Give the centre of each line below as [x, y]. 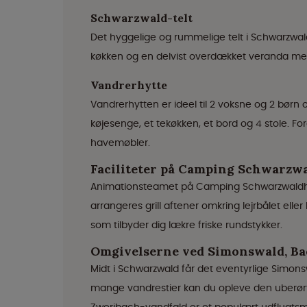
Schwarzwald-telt [142, 18]
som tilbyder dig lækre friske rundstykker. [186, 225]
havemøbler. [120, 143]
